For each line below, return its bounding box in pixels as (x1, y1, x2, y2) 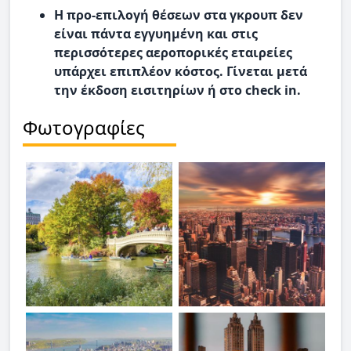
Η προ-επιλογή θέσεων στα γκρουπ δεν (54, 6, 303, 24)
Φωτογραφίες (23, 114, 145, 141)
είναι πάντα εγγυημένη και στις (54, 25, 258, 43)
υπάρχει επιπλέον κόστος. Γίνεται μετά (54, 63, 307, 81)
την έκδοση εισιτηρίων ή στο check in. (54, 81, 301, 100)
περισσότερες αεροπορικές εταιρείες (54, 44, 292, 62)
